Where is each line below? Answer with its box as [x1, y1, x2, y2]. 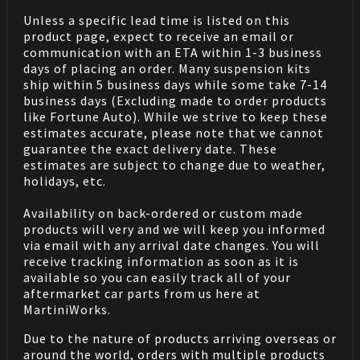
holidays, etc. [23, 172, 106, 189]
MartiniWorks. [23, 301, 111, 317]
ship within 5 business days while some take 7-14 [23, 76, 327, 92]
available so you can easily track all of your [23, 268, 291, 285]
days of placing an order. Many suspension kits [23, 59, 311, 76]
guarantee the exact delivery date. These [23, 140, 277, 157]
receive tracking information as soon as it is [23, 252, 299, 269]
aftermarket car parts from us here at [23, 284, 260, 301]
